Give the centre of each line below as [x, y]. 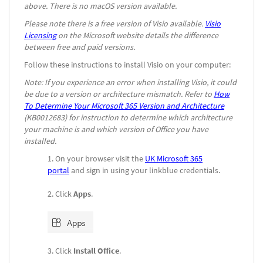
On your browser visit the [100, 159]
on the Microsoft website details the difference [137, 36]
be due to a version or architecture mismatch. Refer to [119, 94]
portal [58, 171]
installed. [40, 141]
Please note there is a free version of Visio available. [114, 24]
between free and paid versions [79, 47]
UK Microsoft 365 [174, 159]
